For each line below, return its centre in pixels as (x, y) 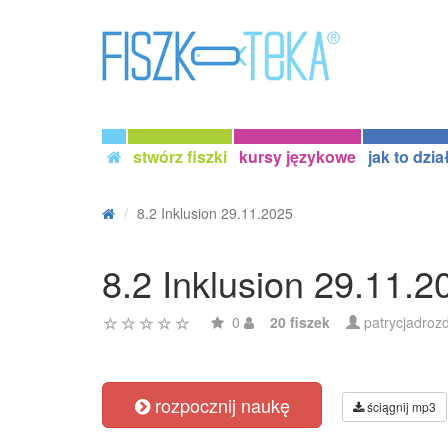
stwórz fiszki (180, 156)
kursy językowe (297, 156)
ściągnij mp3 (400, 406)
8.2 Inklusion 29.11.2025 (215, 213)
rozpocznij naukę (219, 405)
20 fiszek (300, 322)
